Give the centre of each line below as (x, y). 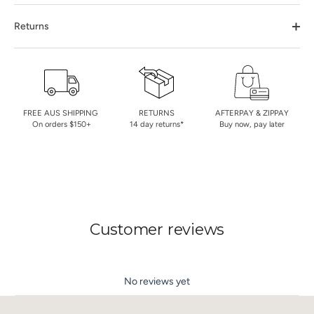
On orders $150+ (61, 124)
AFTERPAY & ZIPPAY (252, 113)
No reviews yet (157, 281)
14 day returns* (156, 124)
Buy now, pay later (252, 124)
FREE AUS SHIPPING (61, 113)
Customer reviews (157, 229)
